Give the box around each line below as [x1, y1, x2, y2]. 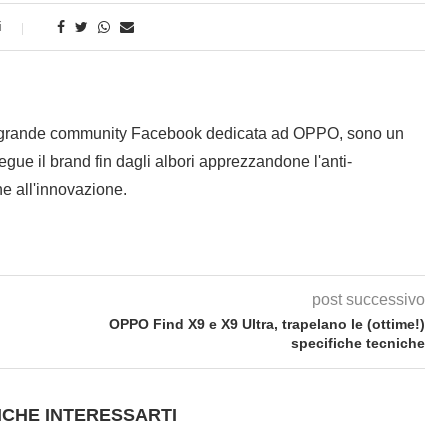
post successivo [312, 291, 426, 309]
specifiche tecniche [291, 335, 426, 352]
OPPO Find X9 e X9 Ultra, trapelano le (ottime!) [109, 316, 426, 333]
